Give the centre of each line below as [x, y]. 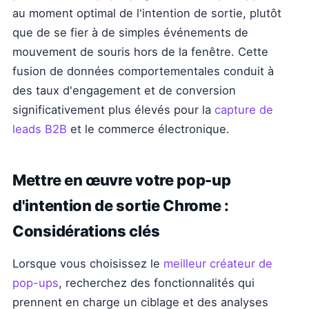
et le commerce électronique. [148, 129]
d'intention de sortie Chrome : [121, 206]
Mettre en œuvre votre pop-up [122, 180]
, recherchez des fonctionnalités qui [157, 283]
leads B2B [40, 129]
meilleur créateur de [218, 263]
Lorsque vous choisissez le [88, 263]
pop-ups [36, 283]
